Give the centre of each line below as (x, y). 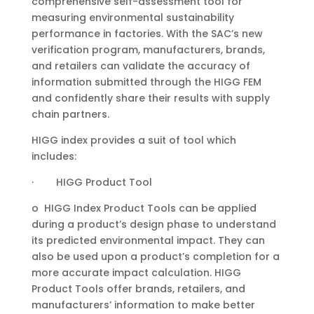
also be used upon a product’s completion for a (155, 257)
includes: (54, 156)
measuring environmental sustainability (132, 18)
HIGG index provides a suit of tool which (134, 140)
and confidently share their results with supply (150, 98)
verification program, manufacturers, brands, (148, 50)
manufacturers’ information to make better (143, 305)
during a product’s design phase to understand (153, 224)
